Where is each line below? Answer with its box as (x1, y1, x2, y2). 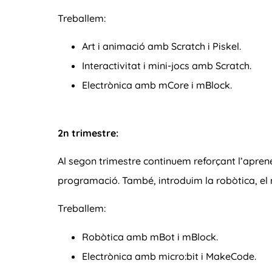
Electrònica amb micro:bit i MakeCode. (82, 250, 256, 262)
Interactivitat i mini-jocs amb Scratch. (82, 59, 251, 72)
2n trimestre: (58, 126, 118, 139)
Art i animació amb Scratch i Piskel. (82, 40, 241, 53)
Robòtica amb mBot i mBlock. (82, 230, 218, 243)
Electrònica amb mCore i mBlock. (82, 79, 232, 92)
